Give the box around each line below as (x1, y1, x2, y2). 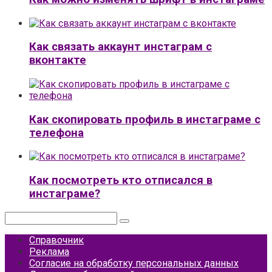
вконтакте (29, 53, 86, 67)
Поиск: (4, 211, 35, 223)
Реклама (29, 245, 69, 257)
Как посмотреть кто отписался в (29, 174, 212, 188)
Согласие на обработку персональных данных (29, 257, 239, 269)
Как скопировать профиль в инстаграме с (29, 112, 260, 126)
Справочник (29, 234, 84, 246)
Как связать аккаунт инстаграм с (29, 40, 212, 54)
